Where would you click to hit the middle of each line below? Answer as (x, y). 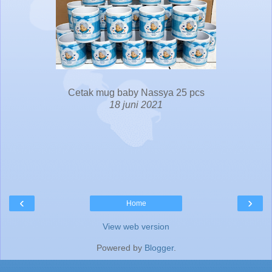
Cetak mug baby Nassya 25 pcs (136, 92)
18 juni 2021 (136, 104)
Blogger (159, 247)
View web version (136, 226)
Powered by (120, 247)
